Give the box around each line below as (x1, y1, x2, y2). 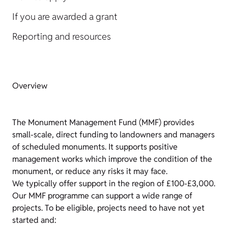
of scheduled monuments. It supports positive (12, 141, 178, 152)
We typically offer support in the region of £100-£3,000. (12, 178, 215, 189)
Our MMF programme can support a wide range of (12, 190, 192, 201)
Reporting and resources (12, 31, 111, 42)
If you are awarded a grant (12, 11, 118, 22)
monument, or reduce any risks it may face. (12, 166, 167, 177)
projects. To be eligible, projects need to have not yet (12, 203, 205, 213)
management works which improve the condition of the (12, 154, 212, 164)
